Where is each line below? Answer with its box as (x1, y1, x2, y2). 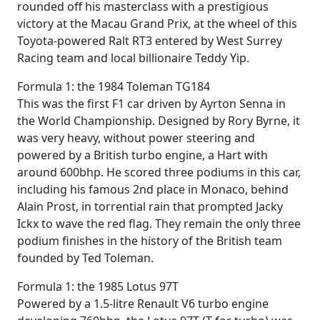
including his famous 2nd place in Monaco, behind (17, 181, 289, 197)
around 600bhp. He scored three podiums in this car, (17, 164, 301, 180)
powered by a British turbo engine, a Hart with (17, 147, 268, 163)
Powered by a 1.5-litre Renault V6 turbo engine (17, 296, 269, 311)
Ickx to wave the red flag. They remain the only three (17, 216, 301, 231)
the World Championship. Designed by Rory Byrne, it (17, 113, 300, 129)
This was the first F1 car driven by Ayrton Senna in (17, 96, 286, 111)
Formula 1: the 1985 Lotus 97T (17, 279, 179, 294)
